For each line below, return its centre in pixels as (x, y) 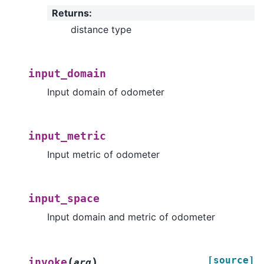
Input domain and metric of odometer (131, 217)
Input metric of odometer (103, 154)
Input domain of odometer (106, 92)
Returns (70, 13)
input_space (64, 198)
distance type (101, 29)
